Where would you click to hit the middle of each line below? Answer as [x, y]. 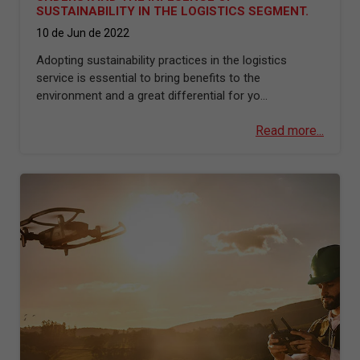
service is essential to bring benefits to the [148, 78]
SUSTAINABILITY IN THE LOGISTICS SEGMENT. [172, 11]
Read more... [290, 131]
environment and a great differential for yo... [152, 96]
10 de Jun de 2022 [83, 33]
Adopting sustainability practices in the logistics [162, 60]
